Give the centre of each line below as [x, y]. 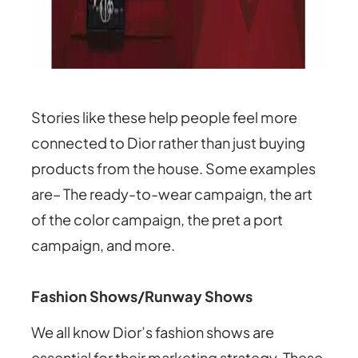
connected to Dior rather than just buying [169, 142]
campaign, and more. [103, 245]
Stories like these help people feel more [165, 117]
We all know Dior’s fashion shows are [153, 332]
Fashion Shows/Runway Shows [142, 296]
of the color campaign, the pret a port [157, 219]
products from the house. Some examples [174, 168]
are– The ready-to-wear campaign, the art [172, 193]
